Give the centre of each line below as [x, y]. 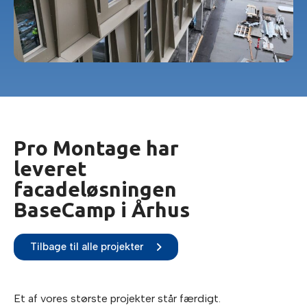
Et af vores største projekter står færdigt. [117, 298]
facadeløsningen [95, 189]
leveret [50, 169]
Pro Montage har [96, 148]
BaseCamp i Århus [102, 210]
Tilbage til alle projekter [87, 247]
